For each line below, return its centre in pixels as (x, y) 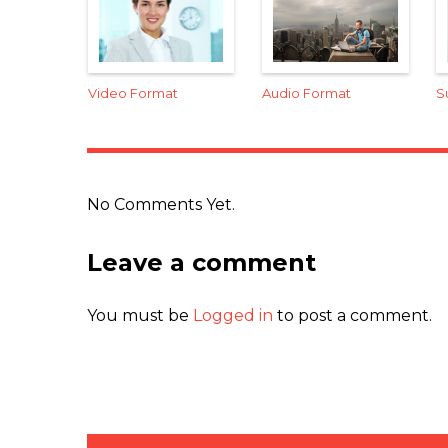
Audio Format (307, 92)
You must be (140, 315)
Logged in (233, 315)
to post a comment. (352, 315)
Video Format (133, 92)
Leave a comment (201, 262)
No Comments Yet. (161, 204)
